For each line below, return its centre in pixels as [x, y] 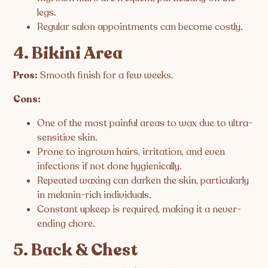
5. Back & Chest [76, 250]
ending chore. [66, 223]
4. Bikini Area [68, 53]
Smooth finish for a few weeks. [106, 75]
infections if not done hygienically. [110, 166]
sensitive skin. [68, 137]
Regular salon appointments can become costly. [140, 27]
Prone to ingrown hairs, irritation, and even [131, 152]
